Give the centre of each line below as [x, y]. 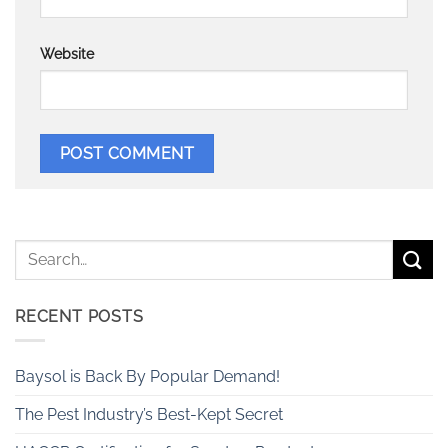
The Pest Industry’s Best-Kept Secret [149, 415]
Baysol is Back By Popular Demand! [147, 377]
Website [67, 53]
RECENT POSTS [79, 316]
